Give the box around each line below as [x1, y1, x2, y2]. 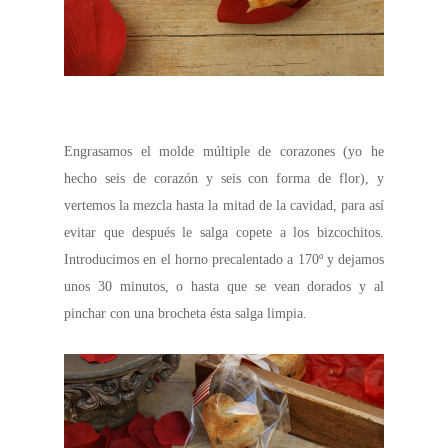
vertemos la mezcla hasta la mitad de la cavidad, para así [64, 198, 384, 214]
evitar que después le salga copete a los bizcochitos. [64, 225, 384, 241]
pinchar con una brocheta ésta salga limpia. [64, 306, 307, 322]
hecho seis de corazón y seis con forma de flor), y [64, 171, 384, 187]
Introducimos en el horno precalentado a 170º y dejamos [64, 252, 384, 268]
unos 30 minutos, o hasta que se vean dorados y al [64, 279, 384, 295]
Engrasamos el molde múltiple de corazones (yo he [64, 144, 384, 160]
